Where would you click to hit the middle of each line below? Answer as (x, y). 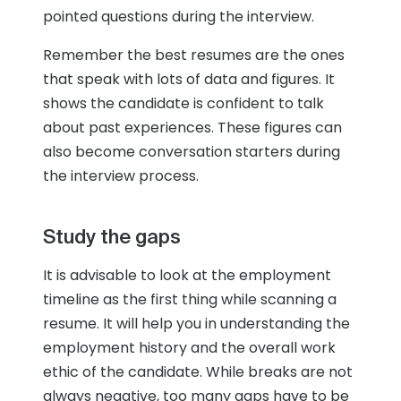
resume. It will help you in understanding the (196, 324)
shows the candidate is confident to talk (183, 104)
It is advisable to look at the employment (187, 276)
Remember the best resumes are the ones (194, 55)
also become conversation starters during (192, 152)
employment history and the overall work (189, 348)
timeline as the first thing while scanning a (190, 300)
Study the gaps (112, 236)
